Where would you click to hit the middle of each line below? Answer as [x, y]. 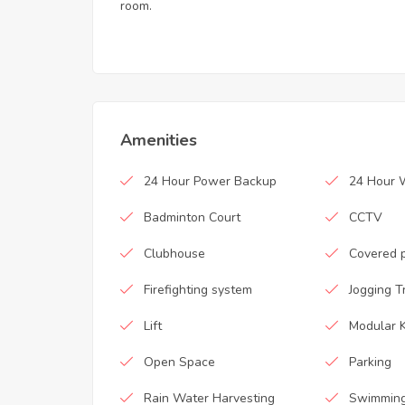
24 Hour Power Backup [210, 181]
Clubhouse [174, 253]
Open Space [179, 362]
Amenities [159, 140]
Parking [371, 362]
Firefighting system [198, 289]
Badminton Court [192, 217]
